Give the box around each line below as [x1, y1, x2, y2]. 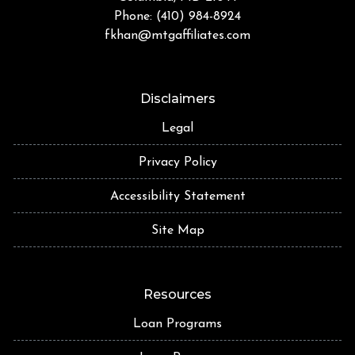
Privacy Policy [138, 155, 217, 169]
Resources [143, 286, 212, 302]
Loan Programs [133, 317, 222, 330]
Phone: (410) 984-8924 [114, 10, 241, 23]
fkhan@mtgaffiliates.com [105, 29, 250, 42]
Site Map [151, 223, 204, 237]
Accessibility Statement [109, 189, 246, 203]
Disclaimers [139, 90, 216, 106]
